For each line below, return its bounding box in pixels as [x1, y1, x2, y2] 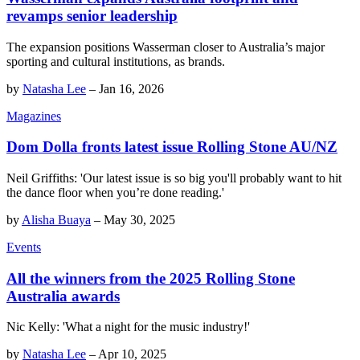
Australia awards [6, 287, 120, 305]
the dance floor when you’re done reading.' [6, 186, 224, 199]
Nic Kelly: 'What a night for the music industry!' [6, 320, 250, 334]
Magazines [6, 108, 61, 123]
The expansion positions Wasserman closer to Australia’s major [6, 39, 325, 54]
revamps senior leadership [6, 6, 178, 24]
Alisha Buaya [22, 213, 91, 227]
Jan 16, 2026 [99, 81, 164, 96]
